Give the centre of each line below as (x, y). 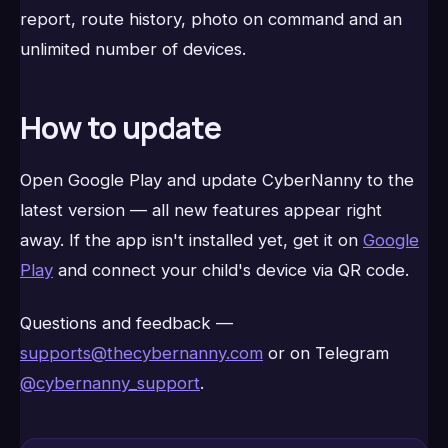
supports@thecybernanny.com (141, 352)
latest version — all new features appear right (201, 209)
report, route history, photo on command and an (211, 19)
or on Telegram (326, 352)
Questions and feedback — (126, 322)
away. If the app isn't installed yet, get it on (191, 239)
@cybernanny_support (110, 382)
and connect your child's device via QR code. (231, 269)
